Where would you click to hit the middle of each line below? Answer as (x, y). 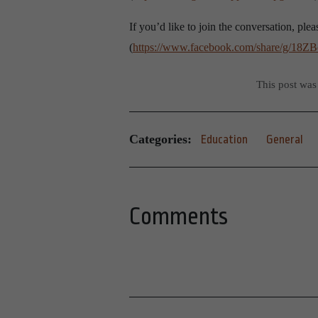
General (285, 139)
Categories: (160, 139)
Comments (179, 216)
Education (224, 139)
